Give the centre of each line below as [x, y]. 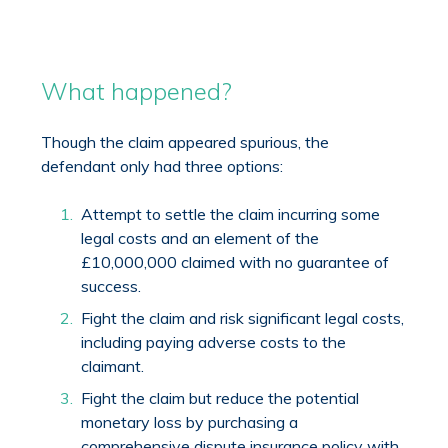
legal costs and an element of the [200, 237]
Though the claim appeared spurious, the [185, 141]
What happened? [137, 90]
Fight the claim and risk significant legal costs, [243, 317]
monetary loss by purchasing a [190, 421]
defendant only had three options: [162, 165]
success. [111, 285]
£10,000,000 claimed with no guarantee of [235, 261]
